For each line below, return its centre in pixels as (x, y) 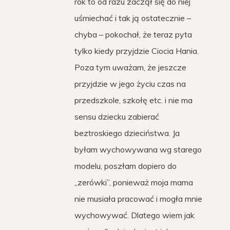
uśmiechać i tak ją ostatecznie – (133, 18)
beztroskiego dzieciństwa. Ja (127, 133)
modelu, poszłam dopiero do (126, 166)
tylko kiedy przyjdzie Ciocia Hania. (137, 51)
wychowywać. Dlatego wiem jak (135, 215)
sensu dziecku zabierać (117, 117)
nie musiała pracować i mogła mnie (138, 199)
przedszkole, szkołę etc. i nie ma (133, 100)
